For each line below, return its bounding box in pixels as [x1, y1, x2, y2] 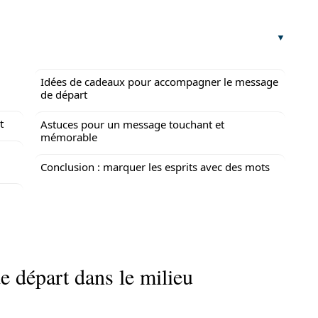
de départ [40, 87, 87, 102]
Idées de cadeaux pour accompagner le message [40, 75, 278, 89]
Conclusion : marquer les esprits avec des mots [40, 160, 270, 174]
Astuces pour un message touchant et [40, 117, 224, 131]
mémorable [40, 130, 97, 144]
